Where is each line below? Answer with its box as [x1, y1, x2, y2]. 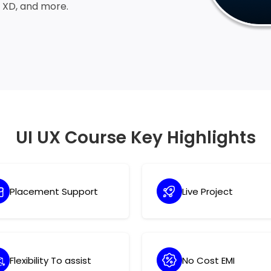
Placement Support [10, 184, 99, 198]
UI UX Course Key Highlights [15, 126, 256, 149]
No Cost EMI [182, 253, 235, 267]
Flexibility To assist [10, 253, 92, 267]
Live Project [182, 184, 233, 198]
